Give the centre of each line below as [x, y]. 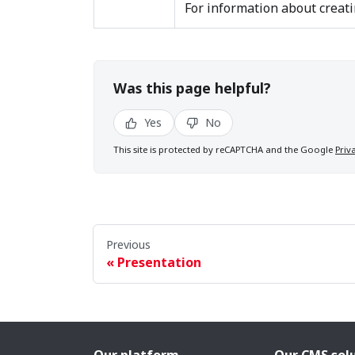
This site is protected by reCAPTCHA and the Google [223, 149]
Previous [128, 244]
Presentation [159, 262]
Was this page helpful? [192, 88]
